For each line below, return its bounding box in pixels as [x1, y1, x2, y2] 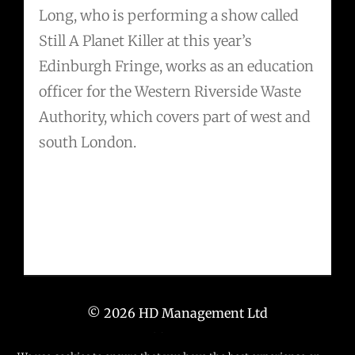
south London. [39, 133, 137, 152]
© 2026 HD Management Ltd [87, 304, 268, 321]
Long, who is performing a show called [39, 6, 300, 25]
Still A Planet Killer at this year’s [39, 32, 253, 51]
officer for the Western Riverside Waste [39, 82, 302, 101]
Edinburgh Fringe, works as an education [39, 57, 315, 76]
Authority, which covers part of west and [39, 108, 311, 127]
